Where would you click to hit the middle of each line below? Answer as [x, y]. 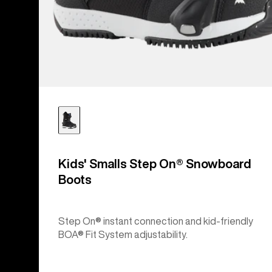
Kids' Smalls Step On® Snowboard [155, 163]
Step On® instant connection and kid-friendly [156, 221]
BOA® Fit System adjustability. [123, 234]
